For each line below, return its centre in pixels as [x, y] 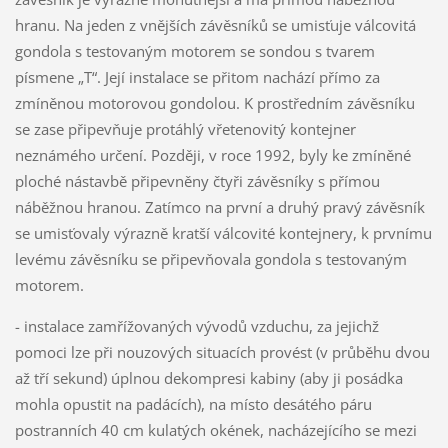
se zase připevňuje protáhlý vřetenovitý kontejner [185, 128]
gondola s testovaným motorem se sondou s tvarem [194, 50]
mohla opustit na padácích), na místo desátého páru [193, 403]
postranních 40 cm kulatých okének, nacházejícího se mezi [215, 429]
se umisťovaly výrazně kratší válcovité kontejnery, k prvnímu [223, 232]
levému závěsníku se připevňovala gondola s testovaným [210, 258]
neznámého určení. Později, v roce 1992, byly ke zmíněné [212, 154]
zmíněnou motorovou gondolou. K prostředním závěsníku [214, 102]
